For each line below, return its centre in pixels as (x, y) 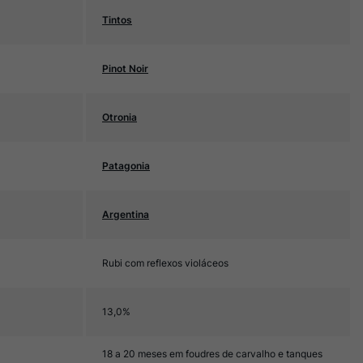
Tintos (117, 20)
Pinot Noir (125, 68)
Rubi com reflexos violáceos (165, 263)
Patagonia (126, 166)
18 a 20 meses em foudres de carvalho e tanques (212, 354)
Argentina (126, 214)
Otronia (120, 117)
